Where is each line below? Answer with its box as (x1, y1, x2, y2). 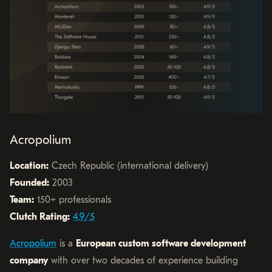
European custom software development (76, 237, 246, 249)
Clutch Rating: (10, 211, 70, 222)
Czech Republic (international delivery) (49, 160, 208, 171)
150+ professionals (34, 194, 111, 205)
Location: (10, 160, 49, 171)
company (10, 254, 48, 266)
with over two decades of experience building (48, 254, 238, 266)
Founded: (10, 177, 49, 188)
